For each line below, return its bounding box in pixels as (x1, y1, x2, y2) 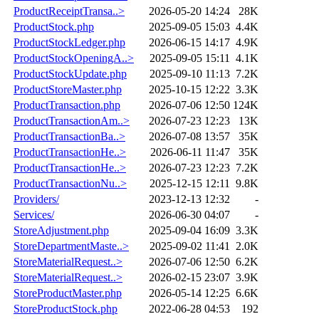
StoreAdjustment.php (14, 224, 109, 236)
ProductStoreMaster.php (14, 83, 122, 95)
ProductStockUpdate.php (14, 67, 127, 80)
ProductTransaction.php (14, 98, 120, 111)
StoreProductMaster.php (14, 286, 122, 299)
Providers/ (14, 192, 59, 205)
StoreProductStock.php (14, 302, 117, 315)
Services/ (14, 208, 54, 221)
